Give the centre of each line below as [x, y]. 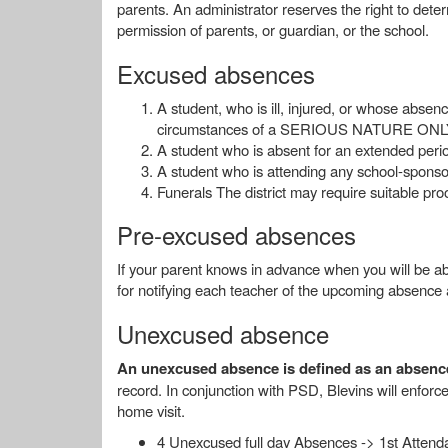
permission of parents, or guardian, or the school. [273, 29]
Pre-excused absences [240, 234]
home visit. [151, 410]
